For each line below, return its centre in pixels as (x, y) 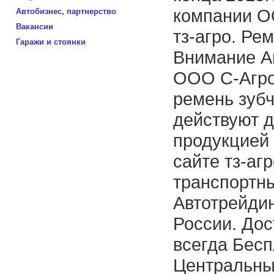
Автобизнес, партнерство (66, 11)
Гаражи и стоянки (51, 42)
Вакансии (35, 27)
